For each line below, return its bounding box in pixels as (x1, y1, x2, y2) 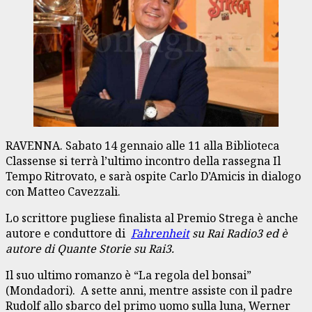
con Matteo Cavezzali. (6, 183, 120, 199)
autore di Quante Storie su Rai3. (6, 240, 177, 256)
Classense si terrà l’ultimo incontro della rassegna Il (6, 153, 281, 169)
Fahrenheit (131, 225, 189, 241)
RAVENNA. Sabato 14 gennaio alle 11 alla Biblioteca (6, 137, 279, 153)
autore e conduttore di (6, 225, 131, 241)
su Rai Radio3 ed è (189, 225, 288, 241)
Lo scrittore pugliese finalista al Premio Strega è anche (6, 210, 298, 226)
